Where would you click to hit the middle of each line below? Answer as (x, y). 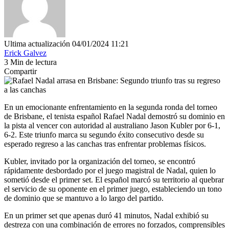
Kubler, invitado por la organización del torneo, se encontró (100, 161)
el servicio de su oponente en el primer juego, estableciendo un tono (113, 189)
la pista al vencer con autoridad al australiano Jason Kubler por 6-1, (112, 125)
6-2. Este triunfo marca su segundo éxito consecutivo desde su (104, 134)
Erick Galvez (25, 53)
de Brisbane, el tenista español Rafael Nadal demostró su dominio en (114, 116)
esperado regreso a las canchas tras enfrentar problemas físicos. (105, 144)
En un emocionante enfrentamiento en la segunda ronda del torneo (111, 107)
